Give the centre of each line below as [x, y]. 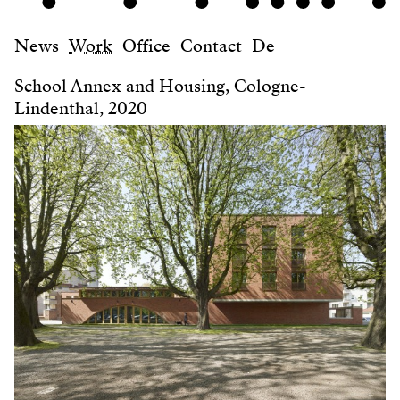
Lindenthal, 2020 [81, 108]
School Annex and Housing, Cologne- [160, 86]
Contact [211, 46]
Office [146, 46]
